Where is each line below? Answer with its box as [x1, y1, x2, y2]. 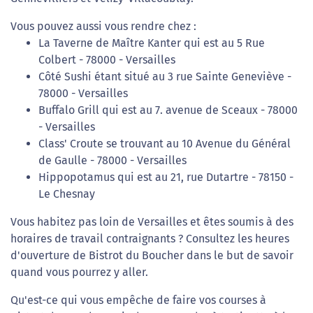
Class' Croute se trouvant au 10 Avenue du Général [38, 137, 291, 150]
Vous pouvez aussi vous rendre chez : [10, 20, 196, 33]
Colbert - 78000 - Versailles [38, 53, 175, 66]
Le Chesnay [38, 187, 95, 201]
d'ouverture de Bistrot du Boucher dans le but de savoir [10, 249, 293, 262]
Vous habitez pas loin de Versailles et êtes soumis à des [10, 215, 293, 228]
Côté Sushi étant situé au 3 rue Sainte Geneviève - [38, 70, 291, 83]
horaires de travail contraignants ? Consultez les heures [10, 232, 289, 245]
